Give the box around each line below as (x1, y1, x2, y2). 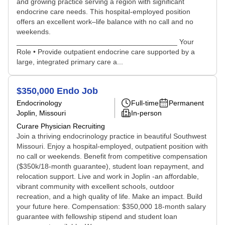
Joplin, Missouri (17, 109, 66, 117)
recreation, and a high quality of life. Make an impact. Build (17, 192, 202, 200)
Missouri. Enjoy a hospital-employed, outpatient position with (17, 142, 208, 150)
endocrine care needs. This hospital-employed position (17, 8, 190, 16)
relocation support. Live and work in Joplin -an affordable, (17, 172, 199, 180)
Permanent (169, 99, 204, 107)
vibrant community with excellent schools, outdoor (17, 182, 174, 190)
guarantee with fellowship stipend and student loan (17, 212, 177, 220)
